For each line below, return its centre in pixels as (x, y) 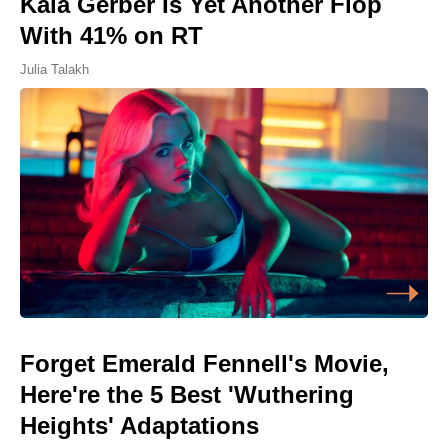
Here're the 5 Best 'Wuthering (187, 394)
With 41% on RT (111, 36)
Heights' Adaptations (139, 425)
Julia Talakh (54, 70)
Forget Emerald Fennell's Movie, (204, 363)
